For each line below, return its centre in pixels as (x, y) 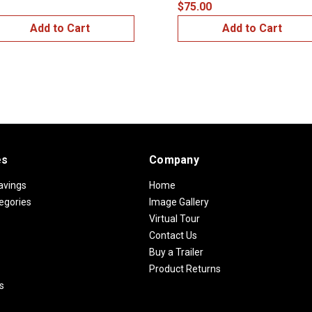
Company (174, 159)
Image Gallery (179, 202)
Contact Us (173, 235)
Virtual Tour (174, 218)
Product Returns (185, 268)
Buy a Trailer (176, 252)
